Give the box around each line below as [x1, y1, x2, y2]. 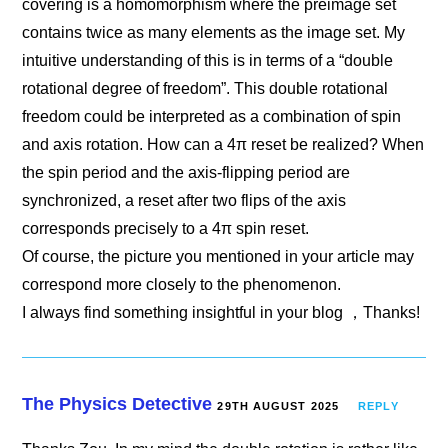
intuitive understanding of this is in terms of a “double [22, 51, 394, 69]
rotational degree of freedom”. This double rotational [22, 79, 389, 97]
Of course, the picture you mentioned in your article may [22, 247, 415, 265]
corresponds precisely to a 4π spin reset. [22, 219, 310, 237]
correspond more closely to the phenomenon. [22, 275, 342, 293]
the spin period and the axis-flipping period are [22, 163, 351, 181]
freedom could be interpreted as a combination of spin [22, 107, 402, 125]
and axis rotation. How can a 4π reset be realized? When [22, 135, 425, 153]
